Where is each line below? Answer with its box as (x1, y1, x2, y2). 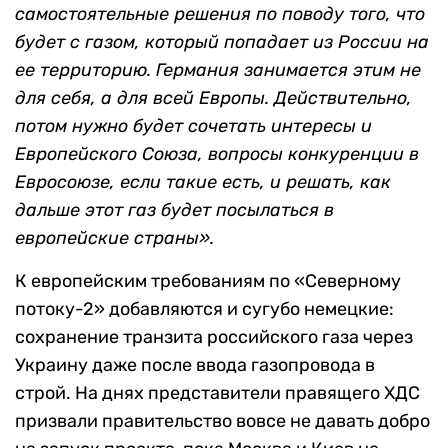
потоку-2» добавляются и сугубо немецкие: (15, 297, 394, 320)
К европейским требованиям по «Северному (15, 269, 401, 292)
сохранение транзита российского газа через (15, 325, 413, 348)
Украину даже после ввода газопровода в (15, 353, 375, 376)
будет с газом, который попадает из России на (15, 30, 429, 53)
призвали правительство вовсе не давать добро (15, 409, 430, 432)
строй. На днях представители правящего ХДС (15, 381, 420, 404)
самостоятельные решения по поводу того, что (15, 2, 425, 25)
